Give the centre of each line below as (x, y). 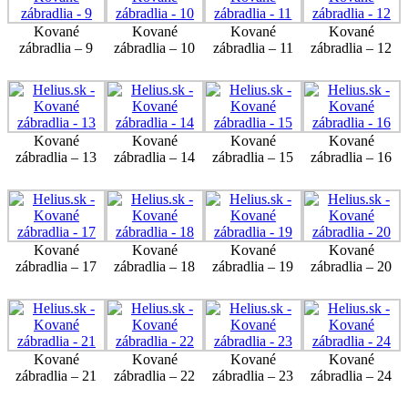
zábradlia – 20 (352, 266)
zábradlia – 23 (253, 375)
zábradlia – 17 (56, 266)
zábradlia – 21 (56, 375)
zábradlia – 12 (352, 47)
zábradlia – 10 (155, 47)
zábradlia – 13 (56, 157)
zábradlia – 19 (253, 266)
